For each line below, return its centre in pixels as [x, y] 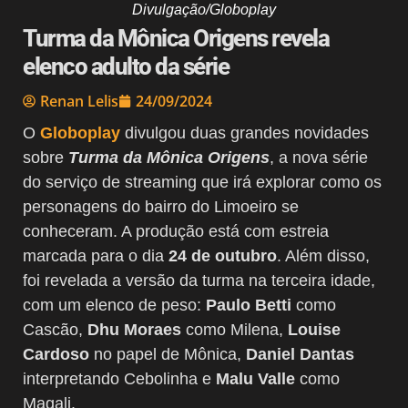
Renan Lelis [79, 101]
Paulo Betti [249, 305]
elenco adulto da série [126, 66]
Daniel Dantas [300, 354]
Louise [314, 329]
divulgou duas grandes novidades [245, 133]
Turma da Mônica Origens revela [176, 38]
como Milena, [235, 329]
